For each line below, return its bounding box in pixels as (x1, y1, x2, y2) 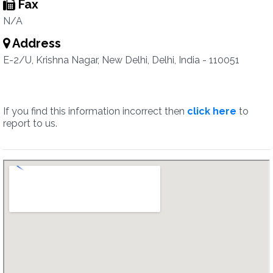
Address (10, 36, 61, 51)
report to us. (3, 118, 57, 129)
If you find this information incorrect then (3, 105, 187, 117)
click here (187, 105, 236, 117)
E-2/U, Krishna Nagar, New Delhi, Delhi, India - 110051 (3, 54, 239, 66)
